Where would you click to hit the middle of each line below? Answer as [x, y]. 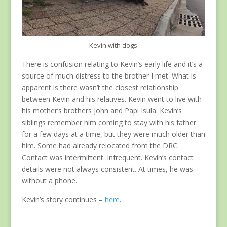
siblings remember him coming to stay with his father [109, 122]
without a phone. [49, 180]
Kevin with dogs [113, 45]
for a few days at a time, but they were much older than [113, 134]
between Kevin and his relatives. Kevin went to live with [111, 99]
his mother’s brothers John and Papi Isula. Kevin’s [102, 110]
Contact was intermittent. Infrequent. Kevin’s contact [107, 157]
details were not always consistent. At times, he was [107, 169]
